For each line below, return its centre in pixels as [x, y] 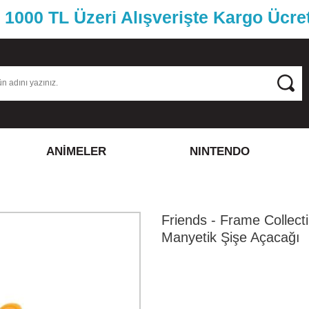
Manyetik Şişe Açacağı [230, 237]
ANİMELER [76, 151]
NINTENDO [220, 151]
